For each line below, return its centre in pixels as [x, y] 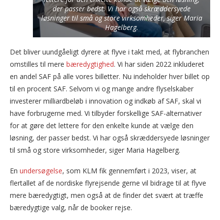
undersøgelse [41, 171]
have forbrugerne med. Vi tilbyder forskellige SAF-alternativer [106, 113]
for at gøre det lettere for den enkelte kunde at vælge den [102, 126]
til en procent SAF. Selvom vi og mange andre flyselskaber [102, 89]
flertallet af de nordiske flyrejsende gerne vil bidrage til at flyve [108, 183]
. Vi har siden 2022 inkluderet [159, 64]
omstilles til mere [38, 64]
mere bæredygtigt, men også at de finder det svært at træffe [107, 195]
